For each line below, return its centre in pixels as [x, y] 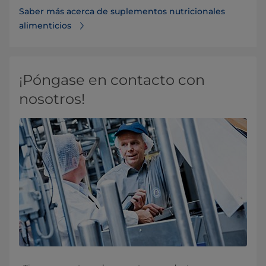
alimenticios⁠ [45, 26]
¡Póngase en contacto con [112, 80]
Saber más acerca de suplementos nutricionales [122, 12]
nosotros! [52, 99]
